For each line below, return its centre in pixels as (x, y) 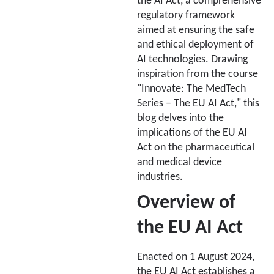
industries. (160, 177)
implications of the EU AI (192, 133)
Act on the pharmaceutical (196, 148)
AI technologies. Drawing (192, 60)
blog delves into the (180, 119)
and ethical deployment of (195, 45)
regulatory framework (186, 16)
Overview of (186, 203)
